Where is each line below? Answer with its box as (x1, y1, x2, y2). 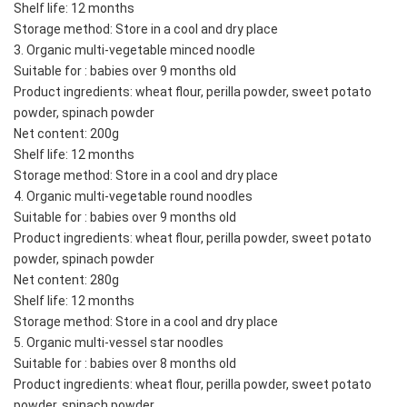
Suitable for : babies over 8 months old (14, 356, 236, 371)
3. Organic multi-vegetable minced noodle (14, 43, 255, 57)
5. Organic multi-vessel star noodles (14, 335, 223, 350)
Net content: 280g (14, 273, 119, 287)
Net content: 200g (14, 126, 119, 141)
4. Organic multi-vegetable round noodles (14, 189, 253, 203)
